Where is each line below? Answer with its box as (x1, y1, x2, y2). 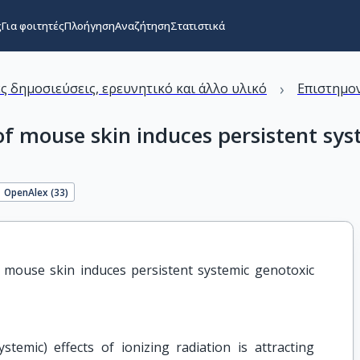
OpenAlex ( (4, 185, 55, 198)
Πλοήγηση (63, 18, 115, 33)
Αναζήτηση (114, 18, 170, 33)
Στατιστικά (170, 18, 225, 33)
